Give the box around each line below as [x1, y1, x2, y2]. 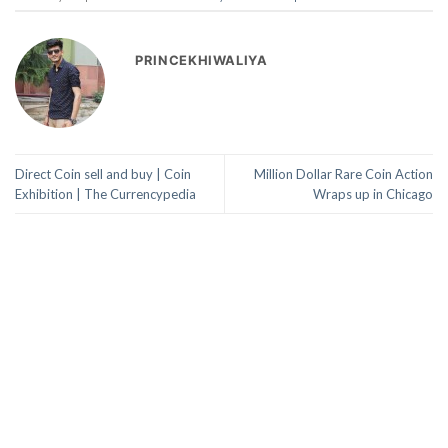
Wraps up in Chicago [313, 186, 433, 203]
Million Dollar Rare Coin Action [254, 166, 433, 183]
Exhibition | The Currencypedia [15, 186, 196, 203]
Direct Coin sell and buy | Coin [15, 166, 191, 183]
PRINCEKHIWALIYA [135, 52, 268, 69]
